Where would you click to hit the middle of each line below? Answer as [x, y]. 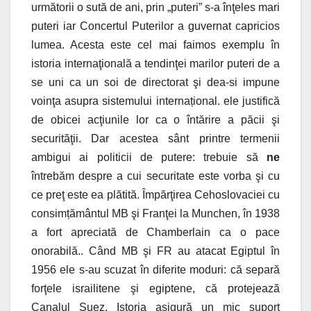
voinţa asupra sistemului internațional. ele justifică [155, 101]
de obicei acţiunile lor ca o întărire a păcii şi [155, 120]
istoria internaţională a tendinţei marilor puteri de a [155, 64]
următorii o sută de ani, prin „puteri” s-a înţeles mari [155, 8]
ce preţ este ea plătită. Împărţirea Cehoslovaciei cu [155, 195]
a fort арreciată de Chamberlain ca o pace [155, 233]
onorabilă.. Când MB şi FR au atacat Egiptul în [155, 251]
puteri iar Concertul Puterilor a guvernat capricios [155, 26]
